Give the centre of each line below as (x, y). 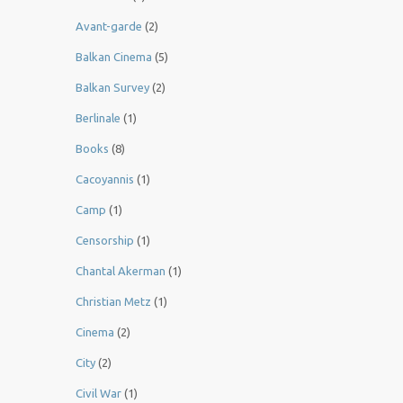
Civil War (99, 394)
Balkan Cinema (114, 57)
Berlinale (98, 118)
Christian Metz (113, 302)
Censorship (105, 241)
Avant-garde (109, 27)
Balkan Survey (112, 88)
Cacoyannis (105, 179)
